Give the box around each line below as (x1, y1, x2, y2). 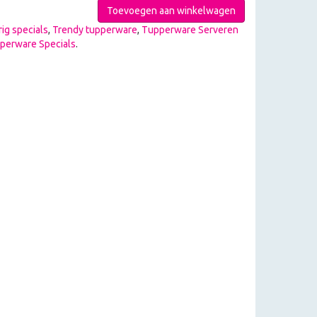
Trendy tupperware (52, 24, 137, 35)
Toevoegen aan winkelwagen (107, 5, 236, 16)
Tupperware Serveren (141, 24, 238, 35)
